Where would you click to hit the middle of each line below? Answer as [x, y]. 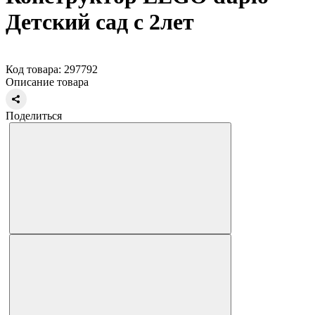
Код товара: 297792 [52, 69]
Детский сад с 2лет [100, 22]
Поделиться [34, 115]
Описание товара [47, 82]
